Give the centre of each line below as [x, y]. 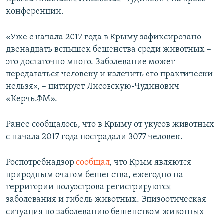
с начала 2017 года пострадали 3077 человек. [94, 137]
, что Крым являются [150, 162]
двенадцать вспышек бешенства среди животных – [109, 49]
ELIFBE [27, 45]
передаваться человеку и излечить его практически [109, 74]
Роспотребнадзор [41, 162]
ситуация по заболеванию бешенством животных [105, 212]
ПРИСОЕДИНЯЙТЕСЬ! [40, 8]
